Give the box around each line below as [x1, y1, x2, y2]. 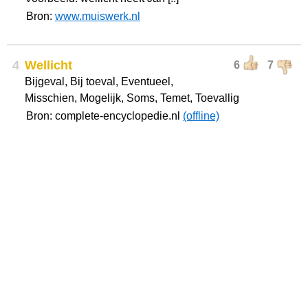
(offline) [183, 110, 219, 122]
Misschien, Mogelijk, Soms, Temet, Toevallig [25, 92, 239, 104]
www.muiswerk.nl [55, 10, 140, 22]
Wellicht [25, 58, 72, 72]
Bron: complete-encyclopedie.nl [26, 110, 183, 122]
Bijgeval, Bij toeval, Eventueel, [25, 76, 173, 87]
